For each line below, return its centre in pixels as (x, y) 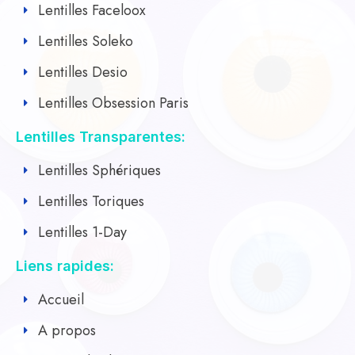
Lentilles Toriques (91, 201)
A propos (67, 330)
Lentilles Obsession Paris (113, 103)
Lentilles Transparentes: (101, 136)
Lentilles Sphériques (99, 170)
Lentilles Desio (82, 72)
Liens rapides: (65, 265)
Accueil (61, 299)
